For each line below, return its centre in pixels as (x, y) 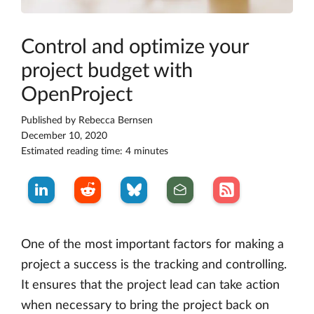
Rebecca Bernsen (116, 121)
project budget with (107, 71)
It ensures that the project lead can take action (150, 286)
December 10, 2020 (64, 136)
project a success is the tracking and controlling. (154, 265)
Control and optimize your (135, 48)
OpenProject (77, 95)
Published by (50, 121)
